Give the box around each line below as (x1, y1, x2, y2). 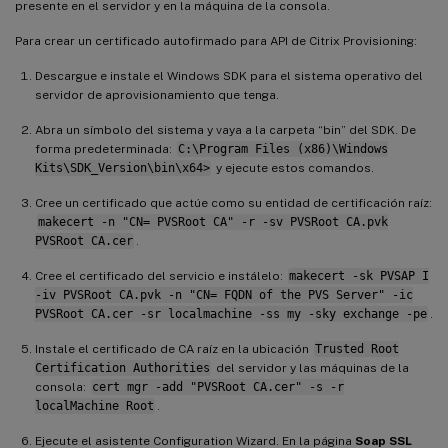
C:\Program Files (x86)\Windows (177, 141, 388, 156)
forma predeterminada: (35, 141, 175, 156)
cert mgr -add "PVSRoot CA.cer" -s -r (91, 379, 344, 394)
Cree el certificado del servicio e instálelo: (35, 268, 286, 283)
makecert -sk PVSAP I (288, 268, 429, 283)
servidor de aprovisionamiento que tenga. (35, 87, 279, 102)
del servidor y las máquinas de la (212, 360, 409, 375)
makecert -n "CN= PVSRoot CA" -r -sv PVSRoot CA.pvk (37, 214, 388, 229)
